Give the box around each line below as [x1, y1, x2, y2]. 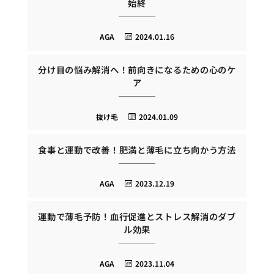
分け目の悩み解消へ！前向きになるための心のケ [38, 63, 236, 76]
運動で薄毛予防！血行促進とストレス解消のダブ [38, 210, 236, 223]
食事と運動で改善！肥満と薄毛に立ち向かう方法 [38, 143, 236, 156]
